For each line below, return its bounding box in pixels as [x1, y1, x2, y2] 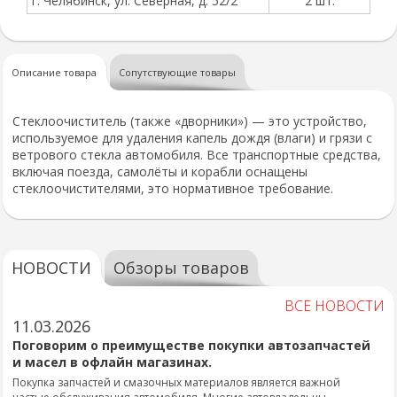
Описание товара [12, 66, 97, 79]
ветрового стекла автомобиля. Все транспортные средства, [12, 146, 381, 163]
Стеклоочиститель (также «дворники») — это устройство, [12, 113, 367, 129]
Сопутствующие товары [119, 66, 236, 79]
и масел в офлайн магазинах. [12, 354, 212, 370]
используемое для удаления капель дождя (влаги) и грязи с [12, 129, 372, 146]
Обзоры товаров [113, 257, 249, 278]
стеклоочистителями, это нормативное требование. [12, 180, 333, 197]
